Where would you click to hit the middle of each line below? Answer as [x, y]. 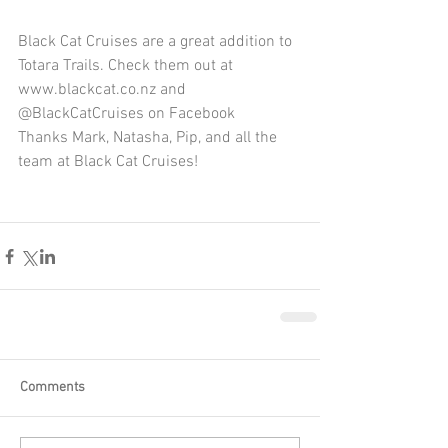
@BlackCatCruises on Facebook [126, 114]
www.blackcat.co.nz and [104, 90]
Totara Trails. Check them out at [127, 66]
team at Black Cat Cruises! [108, 162]
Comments [52, 388]
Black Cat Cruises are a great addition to [157, 42]
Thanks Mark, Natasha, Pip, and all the [149, 138]
